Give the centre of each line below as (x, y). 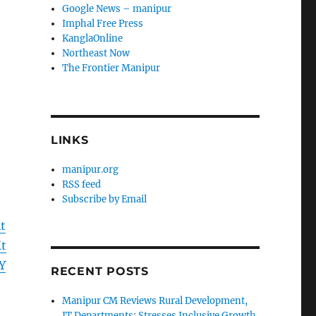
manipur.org (91, 170)
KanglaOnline (93, 39)
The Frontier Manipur (111, 68)
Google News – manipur (117, 9)
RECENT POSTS (99, 272)
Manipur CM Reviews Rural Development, (155, 301)
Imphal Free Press (103, 24)
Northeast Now (96, 54)
